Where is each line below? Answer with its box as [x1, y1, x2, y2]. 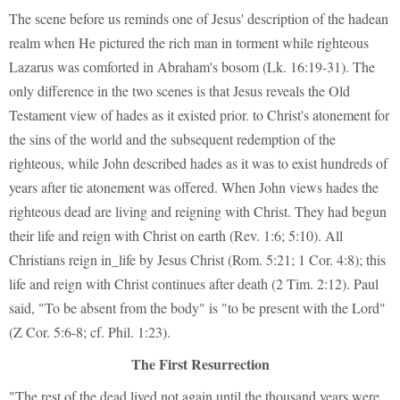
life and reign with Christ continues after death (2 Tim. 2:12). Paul [9, 273, 379, 293]
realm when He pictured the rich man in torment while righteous [9, 32, 369, 52]
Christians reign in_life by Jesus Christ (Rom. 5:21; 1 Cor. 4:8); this [9, 249, 386, 269]
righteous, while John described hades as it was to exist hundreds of [9, 153, 387, 172]
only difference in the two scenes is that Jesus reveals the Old [9, 80, 350, 100]
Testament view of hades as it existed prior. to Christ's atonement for [9, 104, 389, 124]
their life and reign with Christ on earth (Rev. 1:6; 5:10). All [9, 225, 343, 245]
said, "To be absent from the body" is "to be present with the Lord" [9, 297, 386, 317]
